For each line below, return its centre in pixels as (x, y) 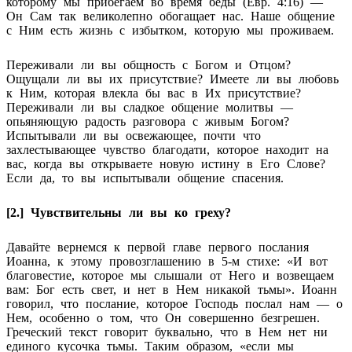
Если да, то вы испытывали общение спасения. (145, 178)
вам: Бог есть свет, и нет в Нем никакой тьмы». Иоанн (172, 289)
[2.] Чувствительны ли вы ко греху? (119, 212)
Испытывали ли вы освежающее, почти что (134, 135)
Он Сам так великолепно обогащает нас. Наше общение (170, 16)
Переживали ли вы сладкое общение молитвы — (150, 107)
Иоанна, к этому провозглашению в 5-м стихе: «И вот (167, 261)
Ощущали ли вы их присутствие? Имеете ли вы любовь (172, 79)
